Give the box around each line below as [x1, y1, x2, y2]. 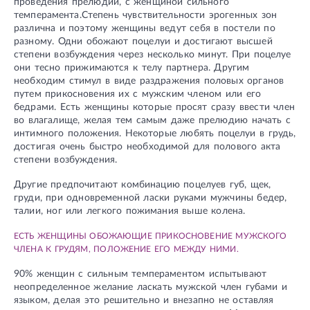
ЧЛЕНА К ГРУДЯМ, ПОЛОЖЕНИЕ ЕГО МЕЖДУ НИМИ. [14, 244, 239, 253]
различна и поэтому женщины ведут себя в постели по [14, 24, 275, 34]
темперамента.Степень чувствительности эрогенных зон [14, 10, 277, 21]
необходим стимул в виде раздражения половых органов [14, 76, 284, 86]
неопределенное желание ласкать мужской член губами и [14, 282, 288, 292]
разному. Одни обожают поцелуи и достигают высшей [14, 37, 273, 47]
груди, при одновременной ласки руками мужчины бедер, [14, 193, 287, 203]
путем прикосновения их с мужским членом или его [14, 89, 261, 100]
